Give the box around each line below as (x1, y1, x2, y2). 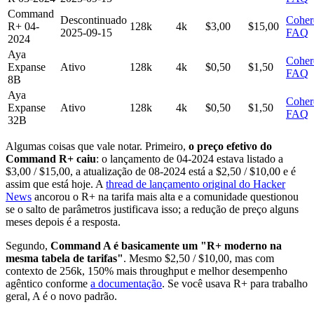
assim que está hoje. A (6, 177, 106, 190)
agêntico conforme (6, 277, 90, 289)
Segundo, (6, 239, 50, 252)
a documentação (90, 277, 162, 289)
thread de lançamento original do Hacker (106, 177, 285, 190)
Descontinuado (60, 13, 127, 26)
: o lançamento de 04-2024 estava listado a (96, 152, 283, 165)
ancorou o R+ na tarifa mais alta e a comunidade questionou (32, 190, 299, 203)
